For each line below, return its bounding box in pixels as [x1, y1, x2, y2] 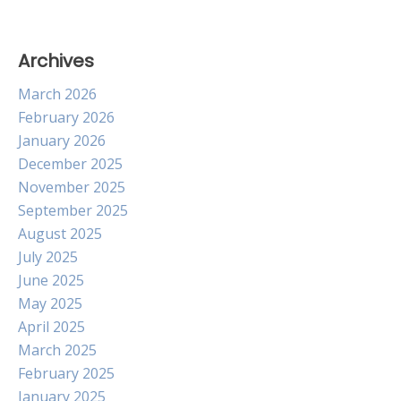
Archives [18, 48, 94, 73]
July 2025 [18, 247, 78, 267]
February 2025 [18, 363, 115, 383]
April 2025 [18, 317, 85, 337]
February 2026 [18, 107, 115, 127]
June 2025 [18, 270, 84, 290]
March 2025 [18, 340, 97, 360]
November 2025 [18, 177, 125, 197]
